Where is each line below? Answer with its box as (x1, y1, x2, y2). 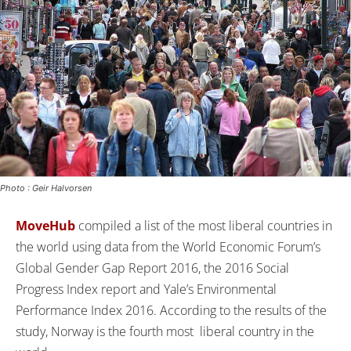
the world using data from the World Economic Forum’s (16, 237, 320, 255)
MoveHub (16, 216, 75, 234)
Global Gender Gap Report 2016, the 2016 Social (16, 259, 289, 277)
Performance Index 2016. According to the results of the (16, 301, 327, 319)
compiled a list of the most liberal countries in (75, 216, 332, 234)
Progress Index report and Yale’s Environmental (16, 280, 277, 298)
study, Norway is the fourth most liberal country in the (16, 322, 314, 340)
